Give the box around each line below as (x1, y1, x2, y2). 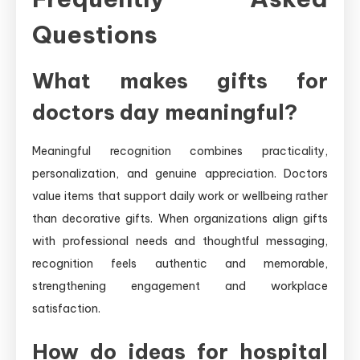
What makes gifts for (32, 67, 328, 94)
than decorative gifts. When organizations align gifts (32, 211, 328, 226)
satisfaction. (32, 301, 100, 316)
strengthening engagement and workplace (32, 278, 328, 293)
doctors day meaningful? (32, 98, 297, 125)
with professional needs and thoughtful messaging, (32, 233, 328, 248)
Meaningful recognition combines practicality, (32, 143, 328, 158)
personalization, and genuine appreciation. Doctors (32, 166, 328, 181)
